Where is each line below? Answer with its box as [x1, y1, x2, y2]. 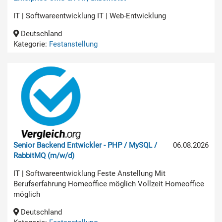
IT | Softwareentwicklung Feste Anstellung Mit [13, 168, 166, 178]
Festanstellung [49, 39, 98, 49]
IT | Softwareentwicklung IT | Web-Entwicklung [13, 11, 166, 20]
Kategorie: [13, 39, 49, 49]
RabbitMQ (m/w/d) [13, 151, 74, 160]
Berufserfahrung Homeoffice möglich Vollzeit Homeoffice [13, 179, 204, 188]
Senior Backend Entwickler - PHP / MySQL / [13, 140, 157, 150]
